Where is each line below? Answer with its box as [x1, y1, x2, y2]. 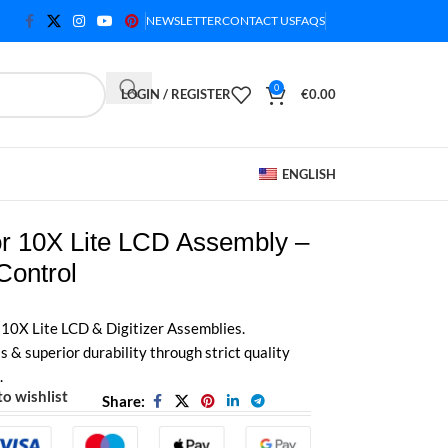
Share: [102, 392, 146, 410]
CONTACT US [222, 13, 295, 28]
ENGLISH [282, 166, 336, 182]
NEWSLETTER [146, 13, 222, 28]
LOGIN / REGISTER [121, 86, 231, 102]
